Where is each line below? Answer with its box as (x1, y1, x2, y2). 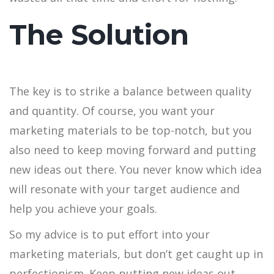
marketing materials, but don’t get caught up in (9, 246, 263, 262)
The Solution (9, 18, 189, 52)
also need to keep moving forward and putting (9, 143, 256, 158)
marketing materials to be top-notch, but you (9, 123, 252, 138)
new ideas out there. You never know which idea (9, 162, 262, 177)
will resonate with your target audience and (9, 182, 240, 197)
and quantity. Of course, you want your (9, 103, 215, 119)
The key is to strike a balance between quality (9, 84, 251, 99)
